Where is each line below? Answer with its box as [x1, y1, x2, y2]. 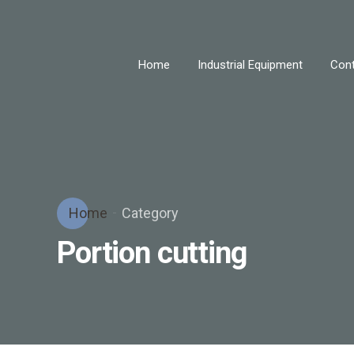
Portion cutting [57, 235, 247, 270]
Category [121, 205, 179, 221]
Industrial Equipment [197, 58, 303, 72]
